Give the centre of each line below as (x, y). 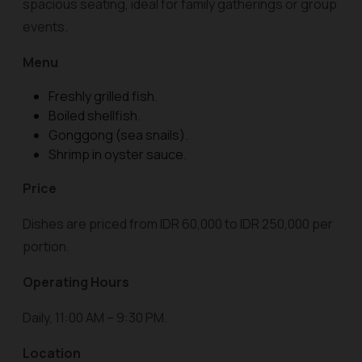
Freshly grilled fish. (103, 96)
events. (45, 27)
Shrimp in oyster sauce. (118, 154)
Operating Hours (76, 282)
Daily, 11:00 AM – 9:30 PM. (95, 318)
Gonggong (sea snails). (118, 135)
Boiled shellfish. (95, 116)
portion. (46, 246)
